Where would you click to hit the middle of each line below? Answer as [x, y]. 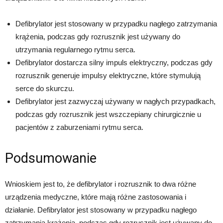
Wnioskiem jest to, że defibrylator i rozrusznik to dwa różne [101, 184]
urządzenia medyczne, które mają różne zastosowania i [96, 197]
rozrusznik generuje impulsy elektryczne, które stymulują [108, 76]
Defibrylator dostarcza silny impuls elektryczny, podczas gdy [114, 63]
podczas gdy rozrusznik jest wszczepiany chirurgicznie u [108, 114]
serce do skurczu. [45, 89]
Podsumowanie [51, 159]
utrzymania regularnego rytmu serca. [75, 50]
